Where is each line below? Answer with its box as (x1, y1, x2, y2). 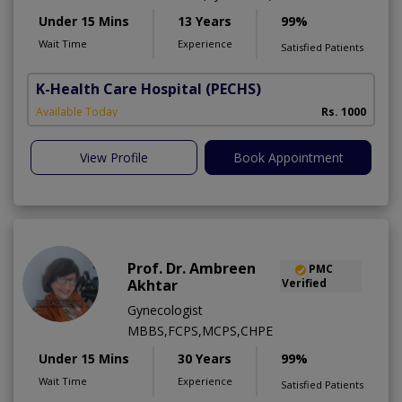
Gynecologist (127, 301, 203, 319)
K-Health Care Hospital (36, 79, 202, 100)
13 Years (178, 13, 232, 31)
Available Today (36, 104, 118, 120)
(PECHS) (205, 79, 261, 100)
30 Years (178, 350, 232, 368)
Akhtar (127, 275, 178, 296)
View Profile (80, 149, 148, 167)
